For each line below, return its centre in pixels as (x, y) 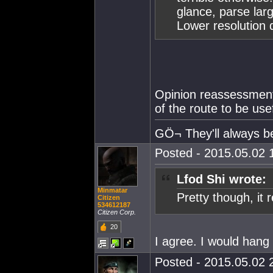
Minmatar (112, 190)
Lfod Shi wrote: (222, 179)
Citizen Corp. (117, 212)
